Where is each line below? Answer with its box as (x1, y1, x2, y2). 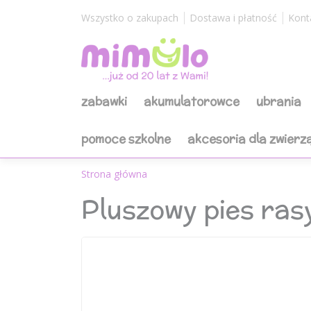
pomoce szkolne (81, 131, 171, 147)
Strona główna (81, 167, 147, 180)
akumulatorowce (144, 93, 239, 110)
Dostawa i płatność (190, 11, 277, 24)
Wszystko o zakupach (81, 11, 178, 24)
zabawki (81, 93, 127, 110)
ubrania (256, 93, 301, 110)
